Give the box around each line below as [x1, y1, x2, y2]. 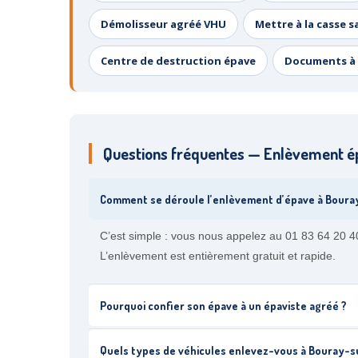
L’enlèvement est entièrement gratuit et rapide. [100, 249, 336, 263]
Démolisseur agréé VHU [101, 17, 226, 32]
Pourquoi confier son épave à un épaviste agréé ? [100, 298, 347, 312]
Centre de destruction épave [101, 54, 256, 69]
